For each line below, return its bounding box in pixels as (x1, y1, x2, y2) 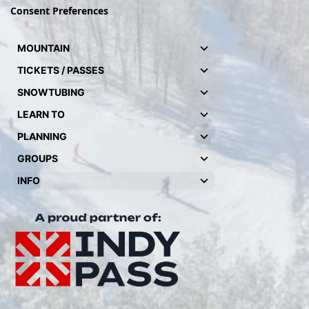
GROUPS (17, 152, 58, 164)
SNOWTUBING (17, 86, 85, 98)
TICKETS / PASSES (17, 64, 104, 76)
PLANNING (17, 130, 67, 142)
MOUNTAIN (17, 42, 70, 54)
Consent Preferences (10, 4, 108, 17)
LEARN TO (17, 108, 65, 120)
